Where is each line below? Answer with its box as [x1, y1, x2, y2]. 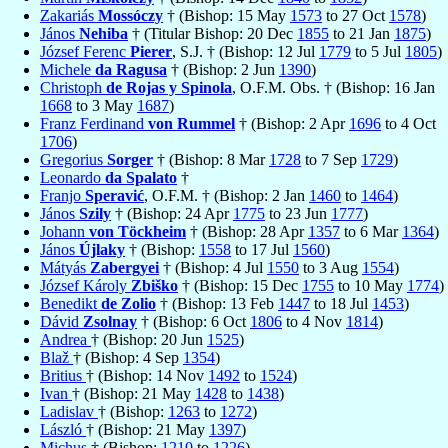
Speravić [85, 186, 144, 204]
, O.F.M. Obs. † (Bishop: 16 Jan [232, 78, 435, 96]
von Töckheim [89, 222, 186, 240]
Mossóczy [98, 6, 163, 24]
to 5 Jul [351, 42, 405, 60]
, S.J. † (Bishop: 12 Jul [172, 42, 319, 60]
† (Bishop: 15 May [163, 6, 290, 24]
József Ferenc [40, 42, 130, 60]
